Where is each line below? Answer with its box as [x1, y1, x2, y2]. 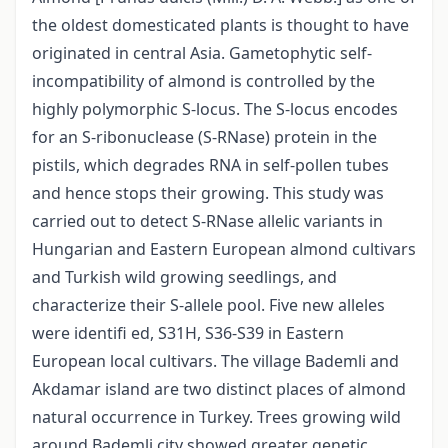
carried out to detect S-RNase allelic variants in [32, 210, 383, 233]
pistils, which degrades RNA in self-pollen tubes [32, 154, 389, 177]
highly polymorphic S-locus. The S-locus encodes [32, 98, 398, 121]
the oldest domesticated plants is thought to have [32, 14, 409, 37]
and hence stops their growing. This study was [32, 182, 384, 205]
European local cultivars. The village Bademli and [32, 350, 399, 373]
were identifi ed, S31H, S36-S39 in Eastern [32, 322, 344, 345]
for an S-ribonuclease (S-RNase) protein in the [32, 126, 377, 149]
